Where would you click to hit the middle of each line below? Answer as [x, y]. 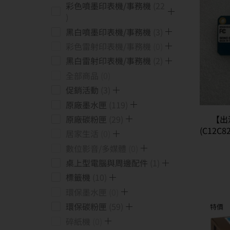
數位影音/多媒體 [96, 148]
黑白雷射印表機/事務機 [108, 61]
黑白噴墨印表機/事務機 [108, 32]
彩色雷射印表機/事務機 [108, 46]
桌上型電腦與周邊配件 [107, 163]
